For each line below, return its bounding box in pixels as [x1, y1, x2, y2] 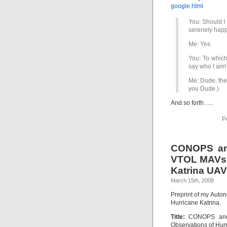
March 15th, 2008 [171, 177, 214, 183]
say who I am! [188, 63, 226, 70]
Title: [171, 213, 185, 220]
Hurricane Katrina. [171, 199, 221, 206]
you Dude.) [188, 85, 219, 92]
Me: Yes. [188, 41, 212, 48]
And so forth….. [171, 99, 213, 106]
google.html [171, 3, 203, 10]
